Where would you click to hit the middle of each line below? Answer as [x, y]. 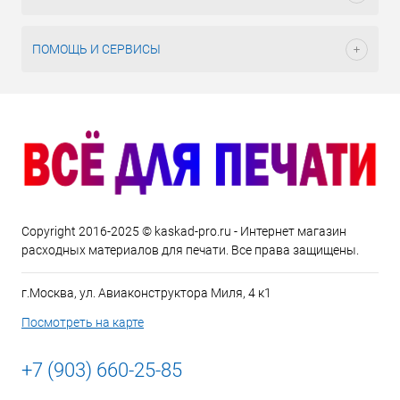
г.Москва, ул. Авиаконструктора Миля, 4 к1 [146, 293]
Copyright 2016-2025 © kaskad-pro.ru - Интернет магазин [184, 232]
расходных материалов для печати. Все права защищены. [190, 250]
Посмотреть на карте [83, 323]
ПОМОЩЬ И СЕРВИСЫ [96, 49]
